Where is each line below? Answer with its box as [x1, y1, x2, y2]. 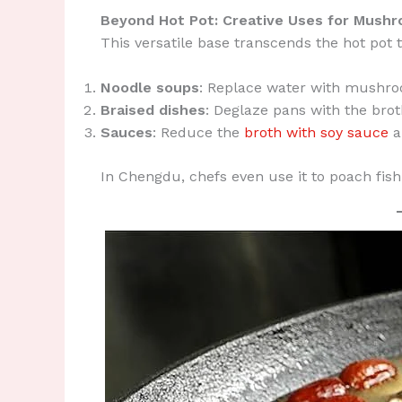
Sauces [100, 124, 153, 142]
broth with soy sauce [244, 124, 389, 142]
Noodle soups [100, 79, 199, 97]
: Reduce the [153, 124, 244, 142]
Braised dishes [100, 101, 205, 119]
